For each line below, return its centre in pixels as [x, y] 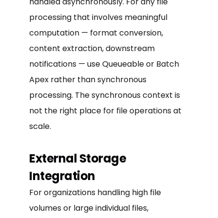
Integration [62, 176]
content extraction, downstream [92, 48]
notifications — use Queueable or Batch [104, 64]
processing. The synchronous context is [105, 95]
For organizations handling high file [95, 192]
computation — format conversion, [96, 33]
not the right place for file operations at [105, 110]
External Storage [78, 158]
